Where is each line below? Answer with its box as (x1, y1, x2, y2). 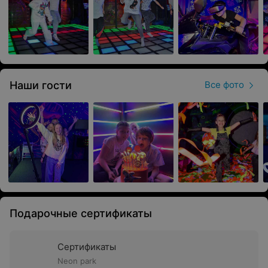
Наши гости (10, 79, 72, 92)
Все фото (205, 79, 244, 91)
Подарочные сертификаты (10, 207, 152, 220)
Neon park (57, 256, 96, 266)
